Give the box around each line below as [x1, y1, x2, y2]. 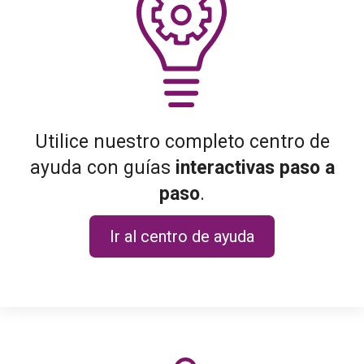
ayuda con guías [29, 156, 175, 179]
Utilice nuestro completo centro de [34, 130, 330, 153]
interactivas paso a [175, 156, 335, 179]
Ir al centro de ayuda [110, 227, 254, 246]
